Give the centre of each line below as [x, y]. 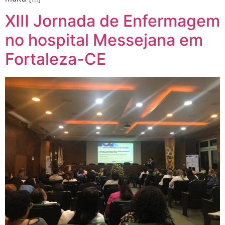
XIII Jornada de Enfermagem [113, 21]
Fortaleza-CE [55, 59]
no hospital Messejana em [104, 40]
